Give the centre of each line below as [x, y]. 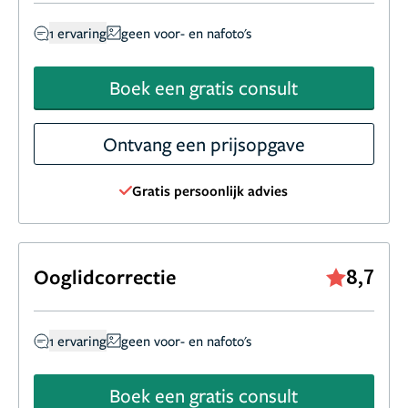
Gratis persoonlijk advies [210, 191]
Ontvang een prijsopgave [204, 144]
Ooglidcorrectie [105, 277]
